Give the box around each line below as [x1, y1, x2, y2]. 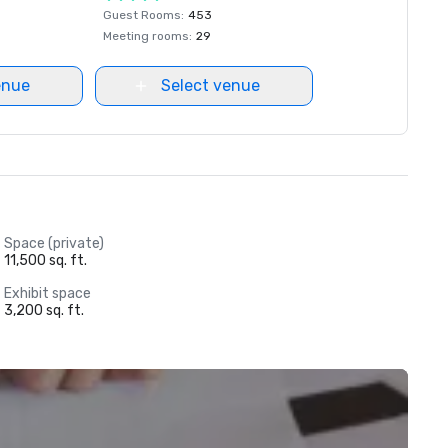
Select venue [160, 76, 260, 95]
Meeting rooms [103, 29, 189, 43]
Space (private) [3, 235, 104, 252]
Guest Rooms [103, 8, 181, 22]
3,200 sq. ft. [3, 302, 84, 319]
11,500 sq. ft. [3, 252, 87, 269]
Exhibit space [3, 285, 91, 302]
